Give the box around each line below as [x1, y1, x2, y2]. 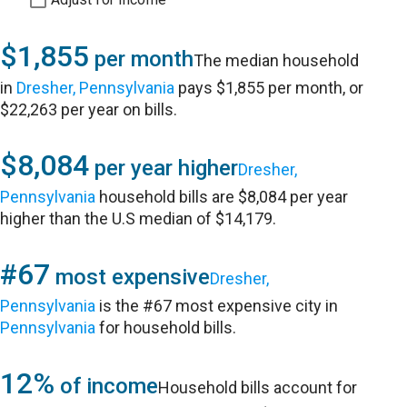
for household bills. [95, 318, 237, 337]
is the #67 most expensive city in [95, 296, 339, 315]
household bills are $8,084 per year [95, 187, 349, 206]
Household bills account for [158, 378, 358, 397]
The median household [194, 51, 360, 70]
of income [55, 373, 159, 399]
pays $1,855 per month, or [174, 78, 364, 97]
